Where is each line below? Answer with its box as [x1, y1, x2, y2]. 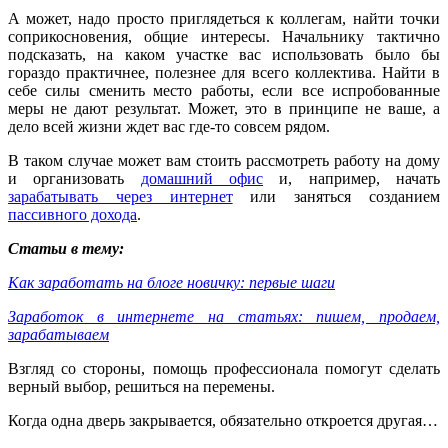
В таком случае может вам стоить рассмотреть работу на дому [8, 152, 440, 170]
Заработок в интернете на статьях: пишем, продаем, [8, 308, 440, 326]
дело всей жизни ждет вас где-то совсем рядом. [8, 118, 330, 136]
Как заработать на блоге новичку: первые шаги [8, 274, 335, 292]
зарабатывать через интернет [8, 188, 233, 206]
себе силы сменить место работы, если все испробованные [8, 82, 440, 100]
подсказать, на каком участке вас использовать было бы [8, 46, 440, 64]
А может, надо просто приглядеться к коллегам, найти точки [8, 10, 440, 28]
